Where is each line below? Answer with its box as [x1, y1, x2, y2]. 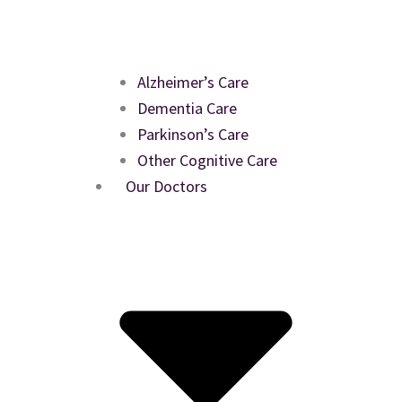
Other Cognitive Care [137, 150, 277, 171]
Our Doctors [126, 176, 207, 197]
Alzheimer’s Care [137, 72, 249, 93]
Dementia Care [137, 98, 237, 119]
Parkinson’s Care [137, 124, 249, 145]
